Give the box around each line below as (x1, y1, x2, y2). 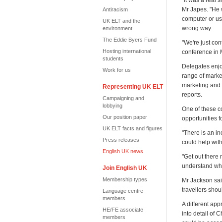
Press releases (103, 137, 139, 143)
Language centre (103, 188, 143, 194)
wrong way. (182, 25, 212, 32)
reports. (182, 91, 202, 98)
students (103, 55, 123, 61)
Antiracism (103, 6, 128, 12)
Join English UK (103, 165, 147, 171)
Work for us (103, 67, 131, 73)
